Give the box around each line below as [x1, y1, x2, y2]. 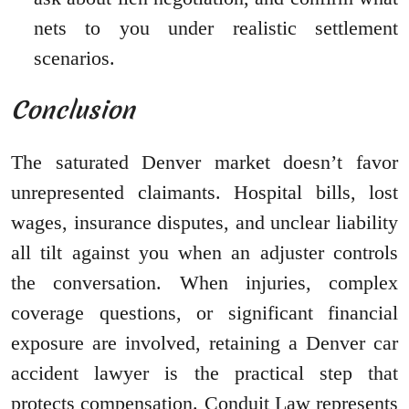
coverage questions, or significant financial [11, 300, 398, 324]
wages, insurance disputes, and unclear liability [11, 210, 398, 234]
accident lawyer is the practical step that [11, 361, 398, 384]
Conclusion [11, 92, 135, 127]
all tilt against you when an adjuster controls [11, 240, 398, 264]
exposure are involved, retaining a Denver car [11, 330, 398, 354]
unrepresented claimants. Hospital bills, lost [11, 180, 398, 204]
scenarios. [34, 46, 115, 69]
